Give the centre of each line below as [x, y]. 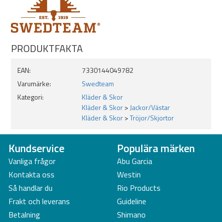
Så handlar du [30, 188]
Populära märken [156, 148]
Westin [129, 174]
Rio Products [139, 188]
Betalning [24, 215]
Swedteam [98, 83]
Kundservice [36, 148]
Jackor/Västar [150, 107]
